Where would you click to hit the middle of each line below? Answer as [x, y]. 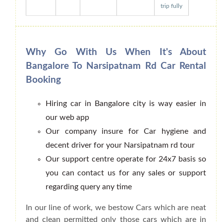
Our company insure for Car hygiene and [126, 132]
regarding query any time [89, 187]
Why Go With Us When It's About [116, 53]
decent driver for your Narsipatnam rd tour [120, 145]
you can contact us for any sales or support [126, 173]
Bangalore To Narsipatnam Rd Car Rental [116, 66]
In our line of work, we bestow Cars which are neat [116, 208]
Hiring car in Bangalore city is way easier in [126, 104]
